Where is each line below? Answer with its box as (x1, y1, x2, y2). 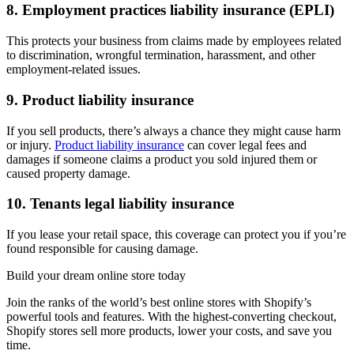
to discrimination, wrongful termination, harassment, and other (6, 48, 315, 62)
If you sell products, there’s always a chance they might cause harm (6, 123, 341, 137)
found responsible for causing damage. (6, 242, 198, 256)
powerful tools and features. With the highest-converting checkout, (6, 310, 337, 324)
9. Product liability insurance (6, 91, 194, 108)
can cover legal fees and (184, 137, 307, 152)
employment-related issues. (6, 62, 141, 77)
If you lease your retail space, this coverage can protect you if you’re (6, 228, 346, 242)
